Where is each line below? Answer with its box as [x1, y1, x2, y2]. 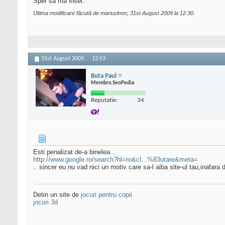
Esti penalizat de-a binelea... [33, 148, 116, 156]
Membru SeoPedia [91, 80, 134, 86]
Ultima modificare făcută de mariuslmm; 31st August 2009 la [33, 10, 180, 17]
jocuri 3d [33, 198, 58, 206]
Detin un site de [33, 191, 81, 199]
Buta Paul [91, 72, 117, 79]
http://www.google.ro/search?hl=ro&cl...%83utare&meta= [33, 156, 198, 164]
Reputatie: [91, 96, 118, 103]
